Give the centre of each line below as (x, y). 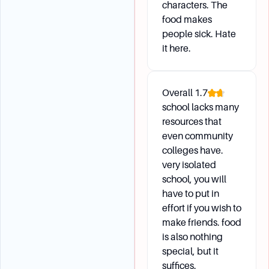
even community (198, 136)
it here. (177, 48)
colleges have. (193, 150)
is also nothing (192, 237)
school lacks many (201, 107)
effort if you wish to (202, 208)
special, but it (190, 251)
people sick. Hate (199, 34)
